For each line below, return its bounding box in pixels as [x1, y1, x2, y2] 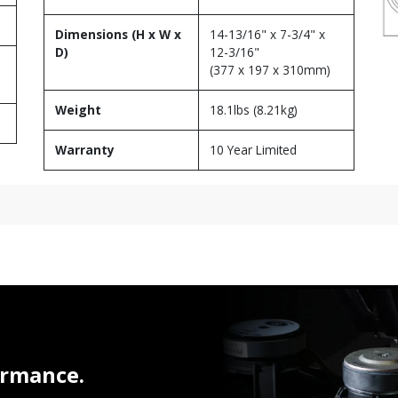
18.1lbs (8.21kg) [210, 100, 298, 118]
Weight [55, 100, 101, 118]
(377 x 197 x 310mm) [210, 60, 330, 78]
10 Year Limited [210, 140, 297, 158]
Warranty [55, 140, 115, 158]
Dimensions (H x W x [55, 25, 181, 43]
